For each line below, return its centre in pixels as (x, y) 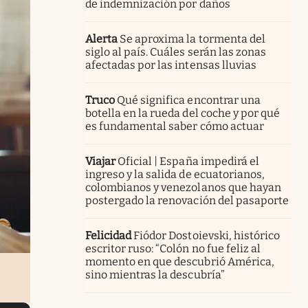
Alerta (102, 38)
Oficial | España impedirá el (188, 161)
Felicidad (109, 235)
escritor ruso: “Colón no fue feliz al (173, 248)
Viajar (101, 161)
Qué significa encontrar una (189, 100)
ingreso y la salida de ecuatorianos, (175, 174)
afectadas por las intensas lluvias (171, 65)
